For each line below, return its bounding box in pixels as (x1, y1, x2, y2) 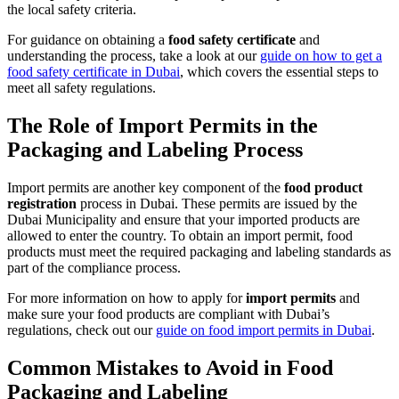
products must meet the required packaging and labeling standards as (7, 243, 391, 259)
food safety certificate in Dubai (7, 63, 180, 79)
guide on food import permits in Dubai (156, 322, 371, 338)
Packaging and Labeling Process (7, 137, 303, 161)
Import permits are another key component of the (7, 179, 284, 195)
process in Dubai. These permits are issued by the (77, 195, 357, 211)
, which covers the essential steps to (180, 63, 379, 79)
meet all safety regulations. (7, 79, 156, 95)
